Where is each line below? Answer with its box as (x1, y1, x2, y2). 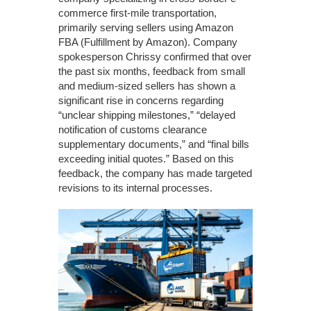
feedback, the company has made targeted (58, 167, 252, 179)
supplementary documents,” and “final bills (58, 138, 249, 150)
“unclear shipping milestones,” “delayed (58, 109, 235, 121)
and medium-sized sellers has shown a (58, 80, 235, 92)
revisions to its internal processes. (58, 182, 212, 194)
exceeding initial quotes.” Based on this (58, 153, 234, 165)
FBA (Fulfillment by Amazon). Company (58, 36, 237, 48)
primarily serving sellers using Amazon (58, 22, 233, 33)
